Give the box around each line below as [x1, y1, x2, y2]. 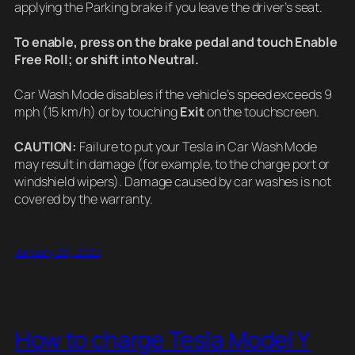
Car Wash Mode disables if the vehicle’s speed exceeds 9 [14, 85, 332, 103]
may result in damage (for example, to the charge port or [14, 155, 330, 173]
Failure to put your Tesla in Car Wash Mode [77, 137, 317, 155]
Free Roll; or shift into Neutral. [14, 50, 199, 68]
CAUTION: [14, 137, 78, 155]
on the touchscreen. [206, 102, 319, 120]
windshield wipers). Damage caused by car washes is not [14, 172, 331, 190]
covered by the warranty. [14, 189, 153, 208]
